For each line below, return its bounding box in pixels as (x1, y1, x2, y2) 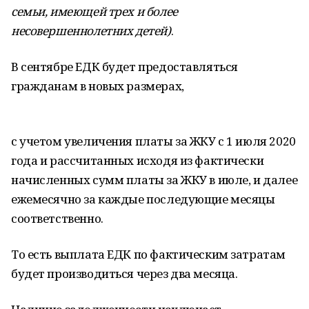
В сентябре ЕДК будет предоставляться (11, 59, 238, 74)
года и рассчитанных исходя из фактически (11, 152, 264, 168)
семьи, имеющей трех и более (11, 3, 178, 19)
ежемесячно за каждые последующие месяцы (11, 191, 275, 207)
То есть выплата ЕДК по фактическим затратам (11, 246, 286, 262)
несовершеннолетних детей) (11, 23, 171, 39)
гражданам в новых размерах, (11, 78, 184, 94)
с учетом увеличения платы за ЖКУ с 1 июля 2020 (11, 133, 296, 149)
